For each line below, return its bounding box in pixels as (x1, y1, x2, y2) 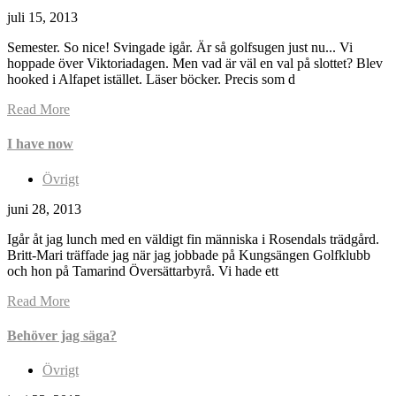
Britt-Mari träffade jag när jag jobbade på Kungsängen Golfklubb (7, 247, 370, 263)
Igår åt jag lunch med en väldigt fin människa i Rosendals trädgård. (7, 231, 379, 247)
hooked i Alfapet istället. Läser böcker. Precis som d (7, 72, 295, 88)
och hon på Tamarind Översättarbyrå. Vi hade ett (7, 263, 278, 278)
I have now (7, 136, 73, 152)
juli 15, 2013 (7, 10, 78, 26)
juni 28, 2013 (7, 201, 81, 217)
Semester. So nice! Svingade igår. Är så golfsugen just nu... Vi (7, 40, 353, 56)
